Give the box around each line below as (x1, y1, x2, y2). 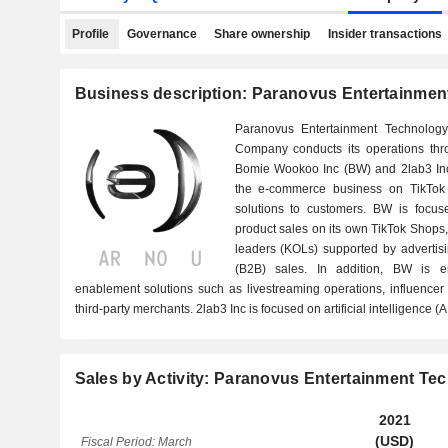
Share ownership (214, 27, 310, 41)
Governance (126, 27, 197, 41)
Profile (72, 27, 109, 41)
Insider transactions (327, 27, 442, 41)
